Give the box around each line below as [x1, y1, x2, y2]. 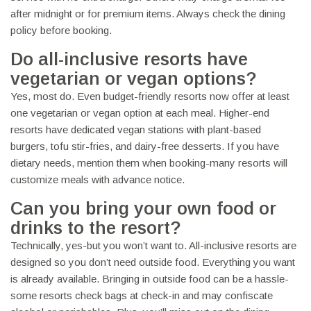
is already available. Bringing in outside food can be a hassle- [10, 273, 289, 285]
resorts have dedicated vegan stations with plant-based [10, 124, 261, 136]
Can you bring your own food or [10, 199, 276, 219]
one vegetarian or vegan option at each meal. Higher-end [10, 107, 269, 119]
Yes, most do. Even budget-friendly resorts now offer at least [10, 90, 289, 103]
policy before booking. [10, 24, 112, 37]
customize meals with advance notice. [10, 174, 185, 186]
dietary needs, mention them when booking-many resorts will [10, 157, 287, 169]
